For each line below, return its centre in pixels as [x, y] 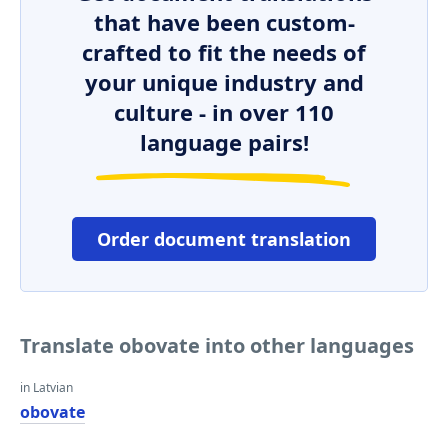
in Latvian [46, 387]
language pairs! [224, 142]
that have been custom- [224, 22]
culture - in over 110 [224, 112]
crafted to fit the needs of [224, 52]
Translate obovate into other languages [217, 345]
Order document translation [224, 239]
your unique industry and [224, 82]
